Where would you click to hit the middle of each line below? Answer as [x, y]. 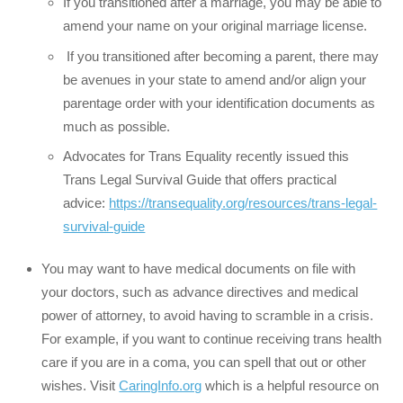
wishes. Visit [81, 386]
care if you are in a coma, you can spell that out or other [204, 363]
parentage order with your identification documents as [219, 103]
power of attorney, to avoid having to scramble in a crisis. [208, 316]
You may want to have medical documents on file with [199, 269]
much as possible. [117, 126]
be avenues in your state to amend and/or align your [215, 79]
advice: [86, 203]
